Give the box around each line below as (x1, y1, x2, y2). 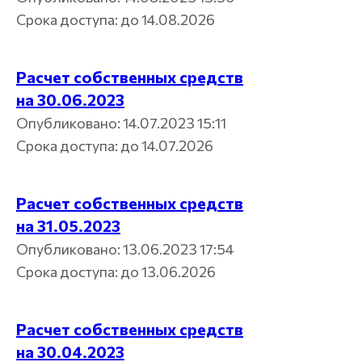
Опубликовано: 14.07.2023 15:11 (16, 113, 226, 132)
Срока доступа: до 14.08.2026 (16, 10, 215, 28)
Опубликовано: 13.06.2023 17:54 (16, 239, 234, 258)
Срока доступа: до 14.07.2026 (16, 136, 213, 154)
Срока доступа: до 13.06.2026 (16, 262, 216, 280)
